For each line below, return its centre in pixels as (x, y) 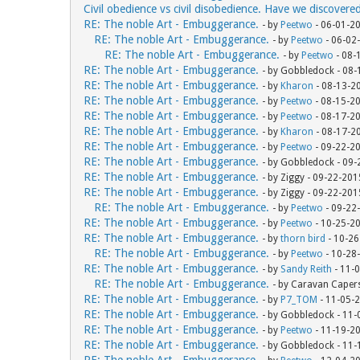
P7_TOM (299, 299)
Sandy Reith (306, 269)
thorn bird (303, 238)
